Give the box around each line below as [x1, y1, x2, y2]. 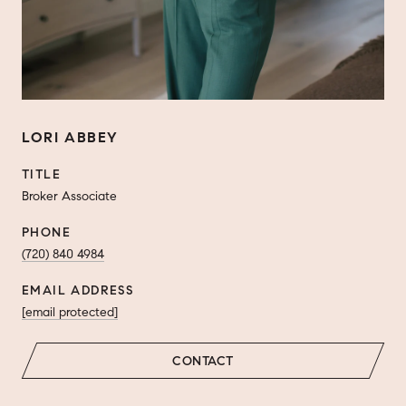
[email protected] [22, 304, 118, 320]
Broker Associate [22, 188, 117, 204]
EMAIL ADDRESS [22, 282, 134, 298]
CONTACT [172, 353, 234, 369]
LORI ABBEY [22, 128, 120, 146]
